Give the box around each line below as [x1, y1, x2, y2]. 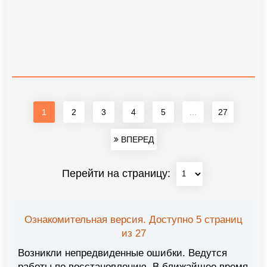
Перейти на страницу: [61, 167, 173, 179]
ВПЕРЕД [118, 134, 154, 144]
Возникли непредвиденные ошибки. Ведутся [18, 247, 227, 259]
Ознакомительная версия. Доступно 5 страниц [24, 213, 243, 225]
